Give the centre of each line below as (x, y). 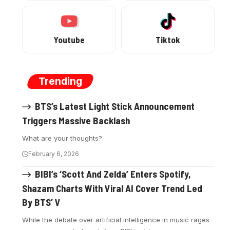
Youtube (69, 39)
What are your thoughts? (62, 138)
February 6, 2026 (54, 154)
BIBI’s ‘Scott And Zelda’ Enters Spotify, (113, 174)
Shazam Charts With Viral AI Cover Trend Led (112, 188)
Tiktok (168, 39)
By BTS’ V (42, 202)
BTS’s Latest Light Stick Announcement (114, 106)
